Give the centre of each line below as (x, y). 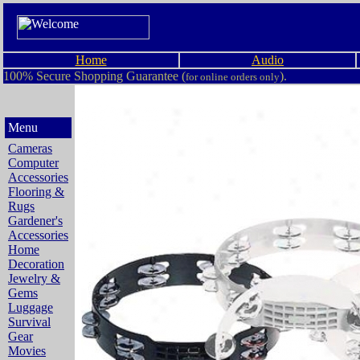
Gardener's (35, 221)
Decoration (36, 264)
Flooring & (36, 192)
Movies (27, 351)
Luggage (31, 307)
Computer (33, 163)
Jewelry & (34, 278)
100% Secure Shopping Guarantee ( (94, 76)
